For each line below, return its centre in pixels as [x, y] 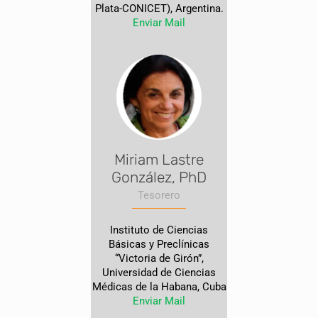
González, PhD [159, 177]
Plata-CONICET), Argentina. [159, 9]
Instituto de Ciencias [159, 230]
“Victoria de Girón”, [159, 258]
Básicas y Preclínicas [159, 244]
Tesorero [159, 195]
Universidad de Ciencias [159, 273]
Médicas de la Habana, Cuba [159, 287]
